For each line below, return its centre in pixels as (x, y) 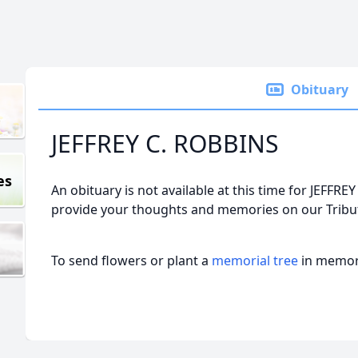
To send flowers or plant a (131, 261)
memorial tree (255, 261)
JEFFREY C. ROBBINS (165, 143)
